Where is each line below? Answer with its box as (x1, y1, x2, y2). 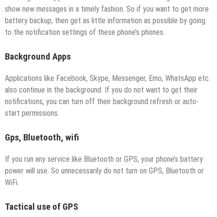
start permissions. (5, 108, 59, 118)
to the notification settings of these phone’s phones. (5, 28, 165, 37)
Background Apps (5, 51, 71, 62)
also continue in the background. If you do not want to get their (5, 85, 198, 94)
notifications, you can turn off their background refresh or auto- (5, 96, 199, 106)
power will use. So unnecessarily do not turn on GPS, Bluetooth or (5, 166, 204, 175)
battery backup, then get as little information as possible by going (5, 16, 205, 26)
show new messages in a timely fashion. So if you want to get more (5, 4, 209, 14)
